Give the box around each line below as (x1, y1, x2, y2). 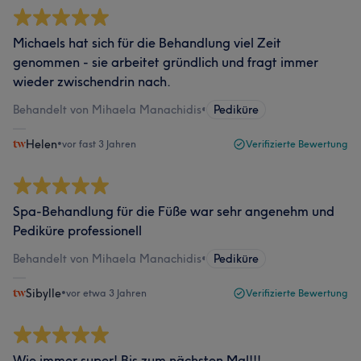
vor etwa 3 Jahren (66, 286, 147, 299)
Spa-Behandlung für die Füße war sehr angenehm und (13, 202, 334, 219)
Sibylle (26, 285, 61, 301)
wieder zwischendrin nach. (13, 73, 171, 89)
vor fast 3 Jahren (62, 137, 136, 150)
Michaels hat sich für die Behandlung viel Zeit (13, 34, 281, 51)
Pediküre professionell (13, 222, 142, 239)
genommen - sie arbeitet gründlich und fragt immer (13, 53, 318, 70)
